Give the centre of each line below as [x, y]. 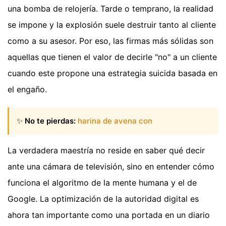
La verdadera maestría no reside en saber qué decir [106, 151]
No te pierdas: [50, 121]
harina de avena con [115, 121]
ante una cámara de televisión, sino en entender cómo [111, 167]
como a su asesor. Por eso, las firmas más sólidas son [110, 41]
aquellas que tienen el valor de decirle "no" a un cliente [112, 57]
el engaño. [27, 89]
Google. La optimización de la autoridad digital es [103, 199]
